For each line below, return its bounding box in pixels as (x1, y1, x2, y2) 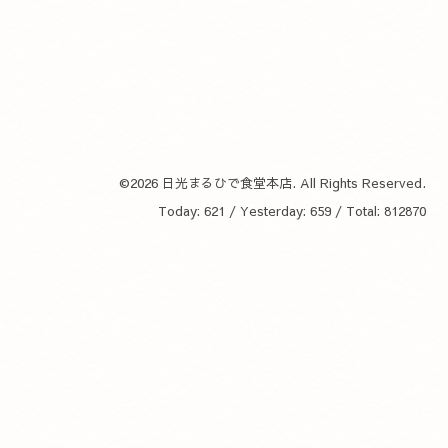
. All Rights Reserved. (292, 174, 426, 192)
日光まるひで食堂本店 (162, 174, 292, 192)
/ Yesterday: (225, 202, 310, 220)
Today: (158, 202, 204, 220)
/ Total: (331, 202, 384, 220)
